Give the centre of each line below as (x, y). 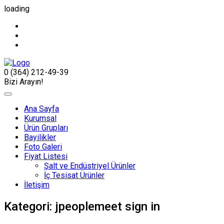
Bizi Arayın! (24, 82)
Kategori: (29, 206)
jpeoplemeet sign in (107, 206)
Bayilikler (40, 137)
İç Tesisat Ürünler (74, 175)
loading (17, 9)
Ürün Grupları (46, 128)
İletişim (37, 185)
